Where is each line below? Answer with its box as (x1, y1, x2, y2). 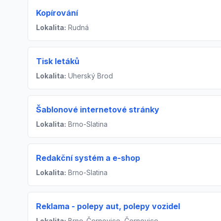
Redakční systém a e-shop (36, 152, 140, 163)
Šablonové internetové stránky (36, 104, 159, 114)
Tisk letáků (36, 56, 79, 66)
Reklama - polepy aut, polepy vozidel (36, 201, 180, 211)
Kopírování (36, 7, 78, 18)
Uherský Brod (66, 71, 113, 80)
